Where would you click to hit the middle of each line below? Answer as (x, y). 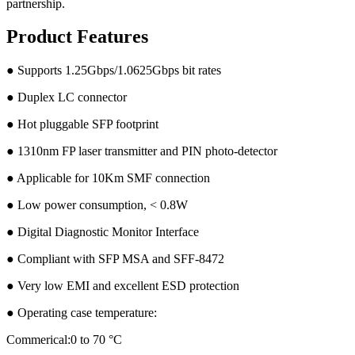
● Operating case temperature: (82, 313)
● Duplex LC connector (67, 97)
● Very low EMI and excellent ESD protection (123, 286)
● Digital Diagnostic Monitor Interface (103, 232)
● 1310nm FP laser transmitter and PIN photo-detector (142, 151)
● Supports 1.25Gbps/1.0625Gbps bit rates (114, 71)
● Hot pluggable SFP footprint (82, 124)
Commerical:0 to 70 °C (64, 340)
